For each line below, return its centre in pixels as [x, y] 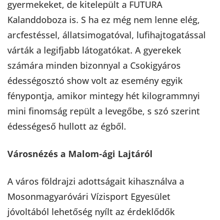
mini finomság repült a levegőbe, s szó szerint [104, 111]
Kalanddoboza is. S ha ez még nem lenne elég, [104, 19]
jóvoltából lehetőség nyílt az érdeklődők [91, 211]
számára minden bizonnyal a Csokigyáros [94, 65]
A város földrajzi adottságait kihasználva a [96, 181]
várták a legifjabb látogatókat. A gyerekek [94, 50]
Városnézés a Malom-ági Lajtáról [80, 153]
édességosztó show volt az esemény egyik [95, 80]
